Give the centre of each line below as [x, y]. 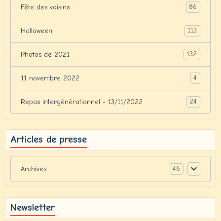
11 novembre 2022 [50, 78]
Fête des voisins [45, 7]
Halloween [37, 31]
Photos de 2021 [45, 54]
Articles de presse [49, 139]
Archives [34, 169]
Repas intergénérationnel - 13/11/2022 [82, 102]
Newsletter [33, 207]
